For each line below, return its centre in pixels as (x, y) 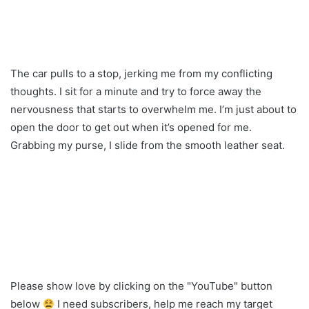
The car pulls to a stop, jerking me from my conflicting (141, 74)
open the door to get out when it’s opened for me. (131, 128)
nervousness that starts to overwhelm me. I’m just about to (153, 110)
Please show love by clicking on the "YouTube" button (141, 286)
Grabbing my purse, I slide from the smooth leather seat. (148, 146)
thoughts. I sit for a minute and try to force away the (136, 92)
